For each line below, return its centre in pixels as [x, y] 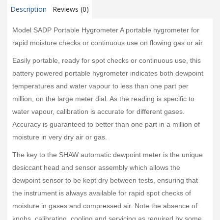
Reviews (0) [71, 9]
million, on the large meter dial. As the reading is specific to [103, 98]
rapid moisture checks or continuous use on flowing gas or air [108, 42]
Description [28, 9]
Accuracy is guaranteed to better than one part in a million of [106, 124]
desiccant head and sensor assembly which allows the [96, 167]
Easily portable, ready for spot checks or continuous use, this [107, 60]
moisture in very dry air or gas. [60, 137]
